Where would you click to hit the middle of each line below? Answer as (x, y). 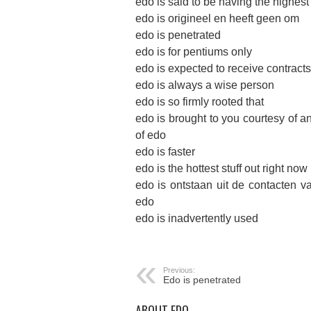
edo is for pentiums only (193, 52)
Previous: (179, 270)
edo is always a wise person (204, 85)
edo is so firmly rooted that (199, 102)
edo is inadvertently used (196, 218)
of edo (150, 135)
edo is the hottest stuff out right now (221, 168)
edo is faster (165, 152)
